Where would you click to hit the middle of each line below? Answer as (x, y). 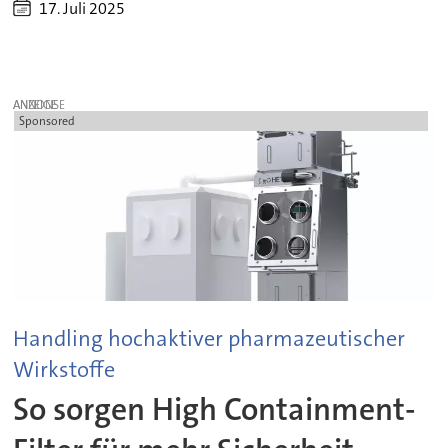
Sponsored (46, 120)
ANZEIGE (35, 105)
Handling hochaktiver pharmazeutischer (209, 338)
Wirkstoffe (64, 369)
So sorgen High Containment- (215, 409)
